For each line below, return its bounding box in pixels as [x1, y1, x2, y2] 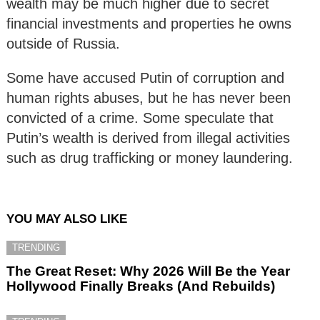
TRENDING [12, 242, 60, 254]
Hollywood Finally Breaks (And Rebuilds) [6, 279, 275, 294]
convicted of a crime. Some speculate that [6, 110, 274, 126]
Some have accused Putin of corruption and [6, 70, 284, 86]
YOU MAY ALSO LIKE [6, 212, 127, 226]
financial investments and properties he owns [6, 16, 291, 32]
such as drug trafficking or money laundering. [6, 150, 293, 166]
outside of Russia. [6, 36, 120, 52]
